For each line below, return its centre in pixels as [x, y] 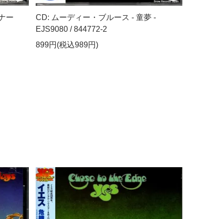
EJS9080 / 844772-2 [72, 29]
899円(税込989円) [67, 45]
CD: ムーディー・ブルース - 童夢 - [96, 18]
